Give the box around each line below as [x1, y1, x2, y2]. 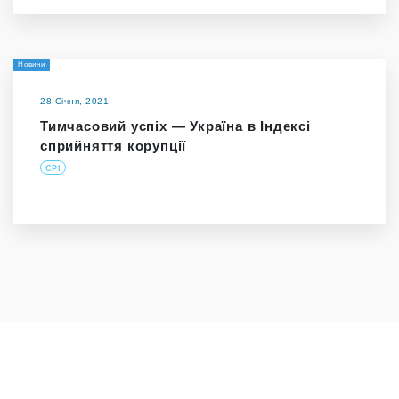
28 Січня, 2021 [40, 96, 109, 106]
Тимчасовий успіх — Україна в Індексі [40, 118, 311, 134]
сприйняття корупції [40, 138, 187, 153]
